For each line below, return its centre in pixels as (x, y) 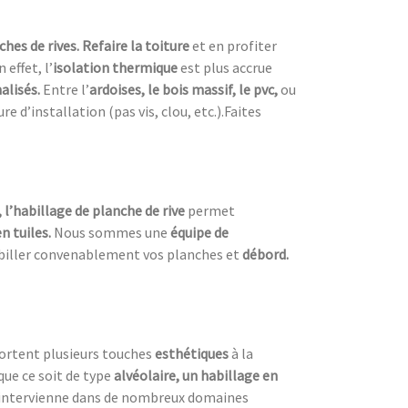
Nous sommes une (112, 233)
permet (210, 211)
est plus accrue (226, 68)
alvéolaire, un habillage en (194, 376)
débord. (265, 255)
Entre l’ (66, 90)
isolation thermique (117, 68)
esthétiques (193, 354)
